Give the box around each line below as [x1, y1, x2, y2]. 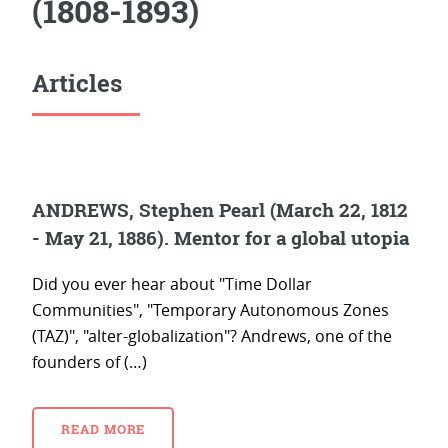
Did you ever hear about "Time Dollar [32, 273, 312, 296]
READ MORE [60, 421, 146, 438]
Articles [32, 67, 122, 99]
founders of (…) [32, 351, 147, 374]
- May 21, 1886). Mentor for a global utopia [32, 225, 409, 250]
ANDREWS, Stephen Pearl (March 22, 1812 [32, 197, 408, 222]
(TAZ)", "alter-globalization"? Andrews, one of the [32, 325, 392, 348]
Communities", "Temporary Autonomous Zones [32, 299, 389, 322]
